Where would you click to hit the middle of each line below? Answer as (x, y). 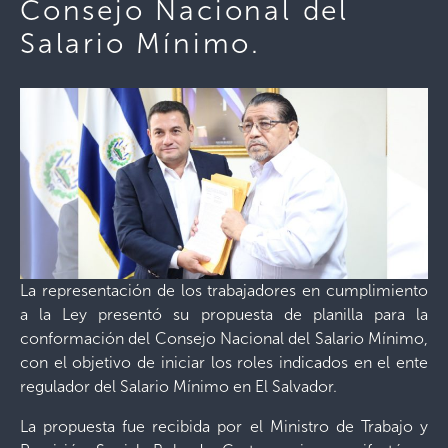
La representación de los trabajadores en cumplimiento (224, 290)
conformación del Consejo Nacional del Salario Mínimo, (224, 338)
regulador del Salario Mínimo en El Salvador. (178, 386)
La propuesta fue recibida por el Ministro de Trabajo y (224, 426)
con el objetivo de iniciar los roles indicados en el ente (224, 362)
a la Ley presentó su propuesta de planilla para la (224, 314)
